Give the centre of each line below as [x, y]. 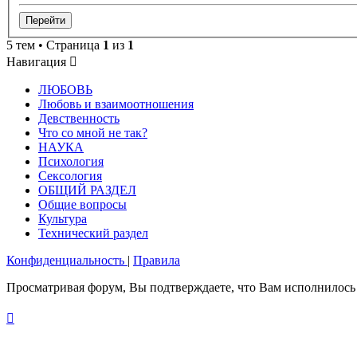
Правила [157, 260]
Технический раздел [93, 233]
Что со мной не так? [93, 132]
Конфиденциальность [65, 260]
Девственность [79, 118]
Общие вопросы [82, 204]
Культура [63, 218]
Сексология [70, 175]
